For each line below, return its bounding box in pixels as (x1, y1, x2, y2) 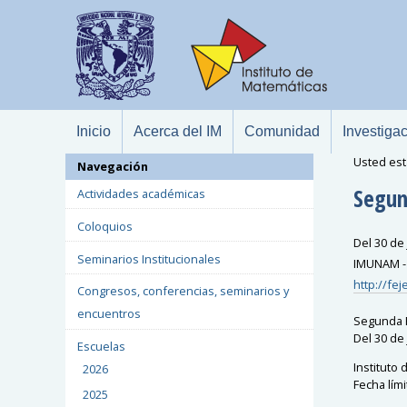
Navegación (76, 158, 148, 175)
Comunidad (244, 124, 320, 139)
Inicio (76, 124, 111, 139)
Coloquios (76, 217, 133, 234)
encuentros (76, 305, 141, 323)
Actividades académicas (76, 184, 205, 202)
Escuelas (76, 338, 125, 355)
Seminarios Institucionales (76, 250, 221, 267)
